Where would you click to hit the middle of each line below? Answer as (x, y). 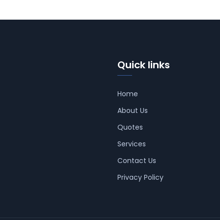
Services (132, 144)
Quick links (144, 65)
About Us (133, 110)
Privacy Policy (140, 177)
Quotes (130, 127)
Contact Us (137, 161)
